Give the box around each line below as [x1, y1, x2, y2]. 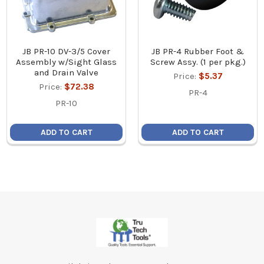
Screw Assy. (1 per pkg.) [150, 57, 246, 68]
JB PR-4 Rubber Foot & [151, 46, 245, 57]
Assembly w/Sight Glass [16, 57, 117, 68]
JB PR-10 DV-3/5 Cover [22, 46, 111, 57]
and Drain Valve [34, 67, 99, 78]
